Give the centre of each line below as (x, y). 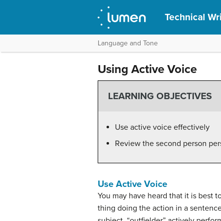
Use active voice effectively (162, 127)
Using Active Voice (147, 69)
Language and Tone (128, 43)
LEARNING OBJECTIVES (160, 96)
